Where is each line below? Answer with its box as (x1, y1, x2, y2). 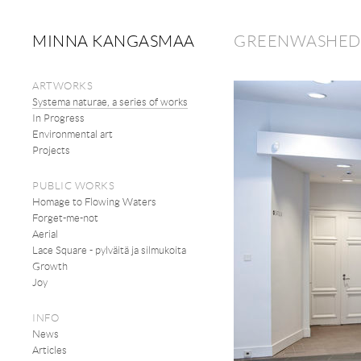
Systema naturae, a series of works (32, 95, 188, 108)
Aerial (32, 227, 58, 240)
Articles (32, 343, 67, 356)
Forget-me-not (32, 211, 98, 224)
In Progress (32, 111, 85, 124)
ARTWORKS (32, 79, 93, 92)
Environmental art (32, 127, 113, 140)
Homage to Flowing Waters (32, 195, 156, 208)
